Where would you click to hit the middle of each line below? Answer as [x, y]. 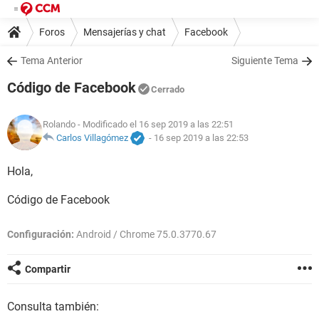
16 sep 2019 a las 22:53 [201, 138]
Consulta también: [53, 307]
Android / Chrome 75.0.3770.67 [145, 234]
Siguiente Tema [265, 61]
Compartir [48, 269]
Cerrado [168, 89]
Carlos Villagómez [92, 138]
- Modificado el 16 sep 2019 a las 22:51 [155, 125]
